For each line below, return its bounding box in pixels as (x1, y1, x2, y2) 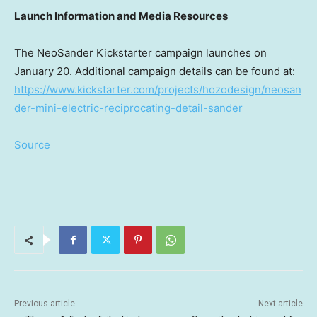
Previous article (14, 299, 75, 309)
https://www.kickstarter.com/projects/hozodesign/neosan (14, 83, 301, 97)
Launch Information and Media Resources (14, 9, 228, 23)
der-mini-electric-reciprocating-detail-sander (14, 101, 243, 115)
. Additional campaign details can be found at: (69, 64, 295, 79)
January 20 (14, 64, 69, 79)
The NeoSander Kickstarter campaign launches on (14, 46, 267, 60)
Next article (258, 299, 303, 309)
